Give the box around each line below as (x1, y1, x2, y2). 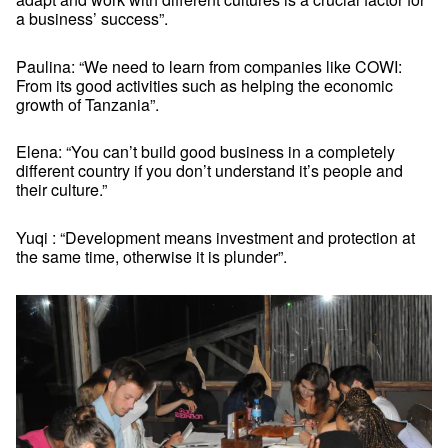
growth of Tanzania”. (16, 92, 159, 116)
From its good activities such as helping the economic (16, 73, 393, 97)
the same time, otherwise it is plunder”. (16, 245, 287, 269)
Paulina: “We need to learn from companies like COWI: (16, 54, 402, 78)
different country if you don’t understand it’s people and (16, 159, 403, 183)
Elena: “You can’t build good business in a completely (16, 140, 395, 164)
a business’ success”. (16, 6, 168, 30)
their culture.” (16, 178, 107, 202)
